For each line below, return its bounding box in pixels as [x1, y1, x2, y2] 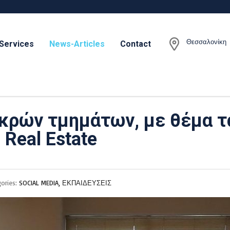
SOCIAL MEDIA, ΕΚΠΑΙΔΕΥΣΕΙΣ [19, 179, 111, 187]
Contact [120, 39, 151, 49]
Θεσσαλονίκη [186, 37, 226, 46]
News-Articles [49, 39, 105, 49]
